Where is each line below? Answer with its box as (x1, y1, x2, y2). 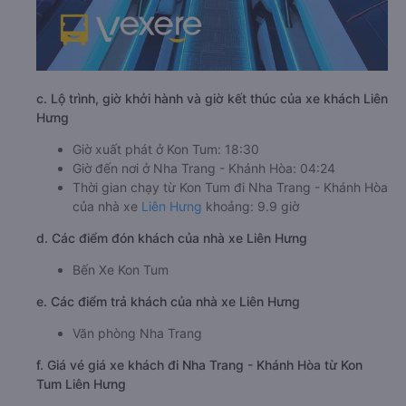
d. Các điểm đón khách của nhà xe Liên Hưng (36, 229, 307, 246)
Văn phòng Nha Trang (72, 324, 202, 341)
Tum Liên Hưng (36, 375, 126, 391)
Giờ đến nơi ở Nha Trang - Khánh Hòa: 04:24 (72, 159, 335, 176)
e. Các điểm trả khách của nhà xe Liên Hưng (36, 293, 300, 309)
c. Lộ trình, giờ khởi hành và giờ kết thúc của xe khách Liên (36, 90, 388, 106)
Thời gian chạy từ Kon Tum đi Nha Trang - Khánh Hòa (72, 179, 388, 195)
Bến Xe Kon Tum (72, 261, 169, 277)
